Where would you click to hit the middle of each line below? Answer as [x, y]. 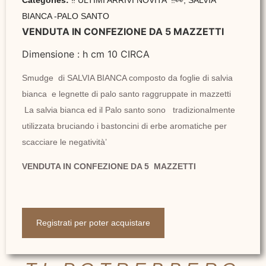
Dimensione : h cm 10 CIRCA [86, 54]
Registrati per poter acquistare [93, 222]
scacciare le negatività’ [64, 142]
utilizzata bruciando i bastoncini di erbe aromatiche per [124, 126]
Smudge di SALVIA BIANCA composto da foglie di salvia [127, 77]
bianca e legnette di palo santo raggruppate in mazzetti [126, 94]
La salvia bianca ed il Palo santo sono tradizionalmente [129, 110]
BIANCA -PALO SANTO [66, 16]
